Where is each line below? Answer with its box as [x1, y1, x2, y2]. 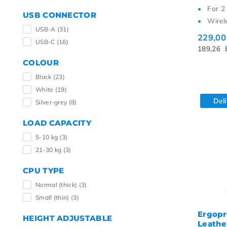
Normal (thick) [35, 181, 79, 188]
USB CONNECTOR [23, 10, 96, 20]
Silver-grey [35, 98, 69, 106]
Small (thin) [35, 194, 71, 201]
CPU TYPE [23, 166, 64, 175]
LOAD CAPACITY [23, 118, 91, 128]
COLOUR [23, 58, 59, 67]
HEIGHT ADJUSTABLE [23, 213, 112, 223]
